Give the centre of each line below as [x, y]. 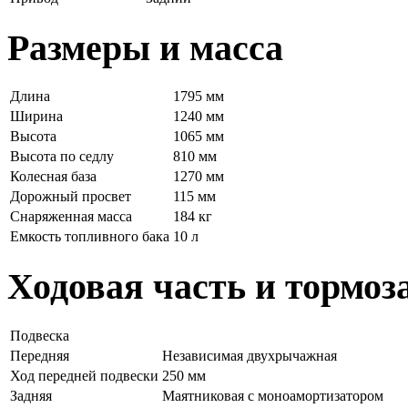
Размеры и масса [145, 47]
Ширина [36, 117]
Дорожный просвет [71, 197]
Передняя [40, 355]
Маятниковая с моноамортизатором [273, 395]
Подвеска [40, 335]
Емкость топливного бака [90, 237]
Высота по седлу [62, 157]
